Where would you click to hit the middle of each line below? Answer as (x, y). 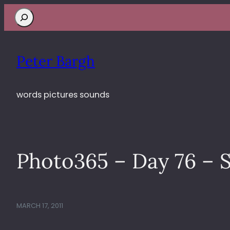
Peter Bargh (56, 61)
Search (28, 14)
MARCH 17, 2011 (40, 205)
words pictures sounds (63, 94)
